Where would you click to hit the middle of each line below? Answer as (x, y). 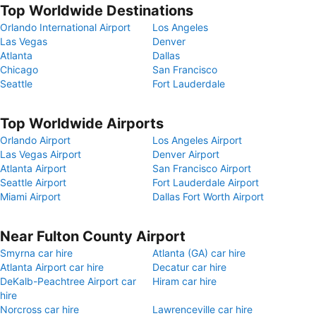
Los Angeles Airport (197, 140)
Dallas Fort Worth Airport (208, 196)
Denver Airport (186, 154)
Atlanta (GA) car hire (199, 253)
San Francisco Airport (202, 168)
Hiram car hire (184, 281)
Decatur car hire (189, 267)
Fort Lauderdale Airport (206, 182)
